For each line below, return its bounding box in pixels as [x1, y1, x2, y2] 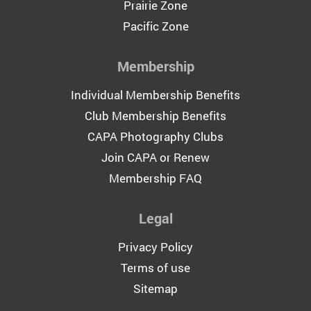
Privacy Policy [118, 239, 193, 255]
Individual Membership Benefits [71, 87, 240, 103]
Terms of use [121, 260, 190, 276]
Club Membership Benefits [85, 108, 226, 124]
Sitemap [133, 280, 178, 296]
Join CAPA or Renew [101, 149, 210, 165]
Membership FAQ [109, 170, 202, 186]
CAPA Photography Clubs [87, 128, 224, 144]
